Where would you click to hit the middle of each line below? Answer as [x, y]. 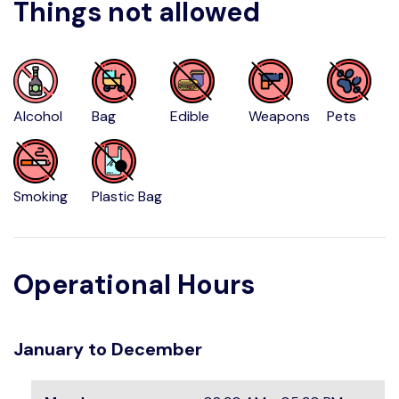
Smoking [41, 196]
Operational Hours [134, 285]
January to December [108, 349]
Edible [190, 116]
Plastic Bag [127, 196]
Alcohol [38, 116]
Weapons [280, 116]
